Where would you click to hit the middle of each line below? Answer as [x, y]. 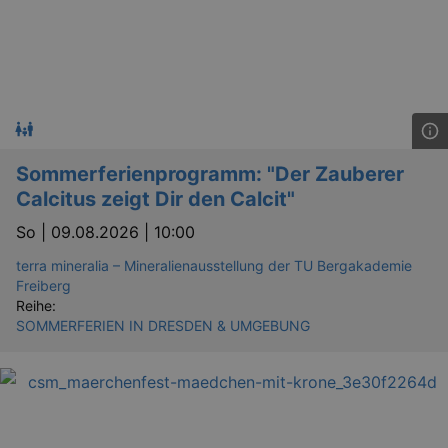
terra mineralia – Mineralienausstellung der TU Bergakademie [214, 265]
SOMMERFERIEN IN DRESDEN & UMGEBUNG [163, 325]
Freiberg [43, 285]
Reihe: [36, 305]
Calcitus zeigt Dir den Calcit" [155, 198]
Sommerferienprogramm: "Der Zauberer [210, 173]
